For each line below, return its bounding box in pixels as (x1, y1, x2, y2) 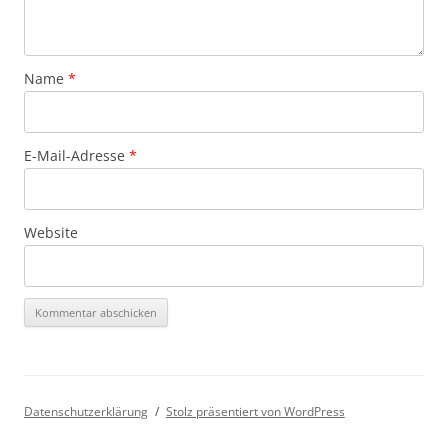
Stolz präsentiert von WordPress (165, 402, 345, 420)
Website (24, 222, 78, 242)
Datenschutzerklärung (24, 402, 148, 420)
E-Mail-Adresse (24, 145, 129, 165)
